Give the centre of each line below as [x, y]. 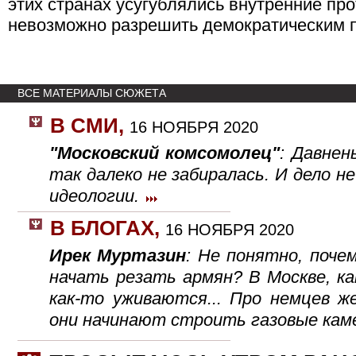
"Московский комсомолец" [165, 153]
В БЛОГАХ [102, 228]
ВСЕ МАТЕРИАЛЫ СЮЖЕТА [92, 93]
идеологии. [97, 196]
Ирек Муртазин [118, 255]
